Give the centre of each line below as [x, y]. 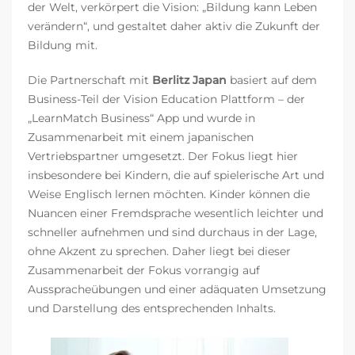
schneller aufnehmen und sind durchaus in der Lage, [172, 232]
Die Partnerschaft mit [90, 80]
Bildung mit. [63, 45]
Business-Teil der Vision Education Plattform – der [166, 99]
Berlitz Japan [191, 80]
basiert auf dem [273, 80]
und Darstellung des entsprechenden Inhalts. [152, 308]
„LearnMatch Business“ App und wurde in [141, 118]
